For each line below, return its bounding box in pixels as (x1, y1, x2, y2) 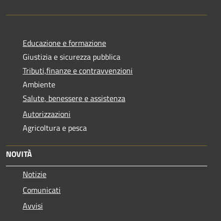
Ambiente (23, 78, 55, 90)
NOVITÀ (6, 147, 32, 160)
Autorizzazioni (23, 108, 71, 120)
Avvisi (23, 199, 43, 212)
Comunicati (23, 184, 61, 196)
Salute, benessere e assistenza (23, 92, 125, 104)
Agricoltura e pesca (23, 121, 87, 134)
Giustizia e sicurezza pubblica (23, 50, 120, 63)
